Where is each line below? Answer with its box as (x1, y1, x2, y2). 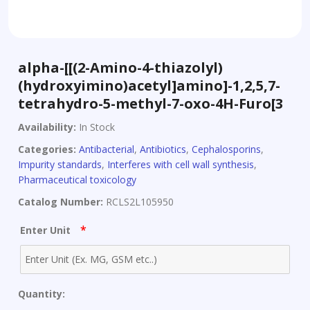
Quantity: (18, 286, 65, 300)
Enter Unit (20, 224, 73, 237)
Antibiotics (140, 143, 186, 156)
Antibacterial (79, 143, 134, 156)
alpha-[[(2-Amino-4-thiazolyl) (18, 58, 223, 77)
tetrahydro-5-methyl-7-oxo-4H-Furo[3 (18, 94, 283, 113)
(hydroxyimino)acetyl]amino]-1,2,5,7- (18, 76, 280, 95)
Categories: (18, 143, 76, 156)
